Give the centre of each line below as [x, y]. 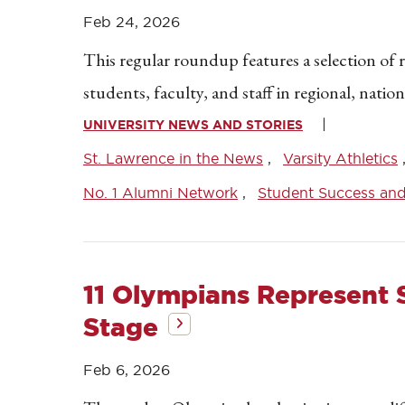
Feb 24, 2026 [132, 22]
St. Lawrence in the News [173, 158]
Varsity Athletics [340, 158]
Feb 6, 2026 [127, 370]
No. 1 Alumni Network [160, 193]
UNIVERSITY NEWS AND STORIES [193, 125]
